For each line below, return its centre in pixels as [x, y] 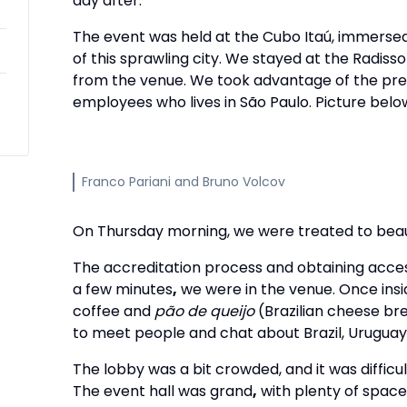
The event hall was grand [163, 391]
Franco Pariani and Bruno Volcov [184, 182]
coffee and [112, 311]
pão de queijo [203, 311]
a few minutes [123, 289]
